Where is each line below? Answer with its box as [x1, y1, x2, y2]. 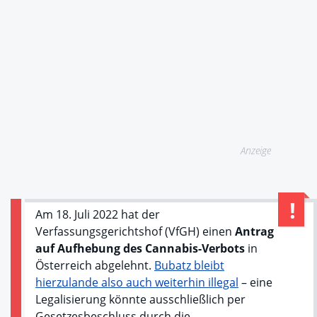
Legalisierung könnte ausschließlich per [35, 291, 246, 307]
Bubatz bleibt [154, 257, 224, 273]
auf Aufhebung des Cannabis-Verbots [35, 240, 245, 256]
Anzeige [241, 143, 272, 157]
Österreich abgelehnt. [35, 257, 154, 273]
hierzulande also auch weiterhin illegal [35, 274, 238, 290]
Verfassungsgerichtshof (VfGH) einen [35, 223, 235, 239]
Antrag [235, 223, 274, 239]
